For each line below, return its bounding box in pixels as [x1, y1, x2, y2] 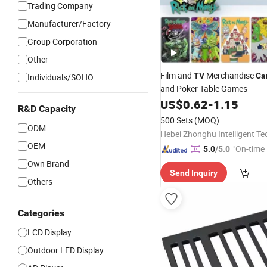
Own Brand [27, 158, 69, 169]
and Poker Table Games [160, 83, 247, 94]
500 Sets [160, 114, 193, 126]
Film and [160, 70, 194, 81]
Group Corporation [27, 36, 97, 47]
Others [27, 176, 52, 187]
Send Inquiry [170, 168, 218, 178]
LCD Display [27, 226, 72, 238]
